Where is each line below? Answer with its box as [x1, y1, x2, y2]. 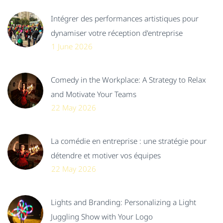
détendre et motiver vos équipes [51, 150, 161, 161]
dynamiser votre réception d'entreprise [51, 28, 183, 38]
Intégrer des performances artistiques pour [51, 13, 199, 24]
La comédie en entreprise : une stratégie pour [51, 136, 207, 146]
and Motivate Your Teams [51, 89, 136, 100]
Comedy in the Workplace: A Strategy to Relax [51, 75, 206, 85]
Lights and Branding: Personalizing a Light [51, 197, 196, 208]
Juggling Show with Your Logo [51, 212, 153, 222]
